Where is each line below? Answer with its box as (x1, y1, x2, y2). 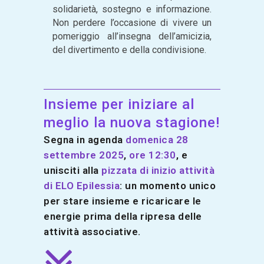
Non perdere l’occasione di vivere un (52, 16, 212, 28)
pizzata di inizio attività (101, 164, 214, 176)
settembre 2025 (44, 148, 124, 161)
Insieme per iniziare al (44, 95, 194, 113)
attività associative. (44, 225, 141, 237)
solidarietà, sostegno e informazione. (52, 3, 212, 15)
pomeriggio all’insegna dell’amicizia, (52, 30, 212, 42)
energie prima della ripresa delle (44, 210, 202, 222)
